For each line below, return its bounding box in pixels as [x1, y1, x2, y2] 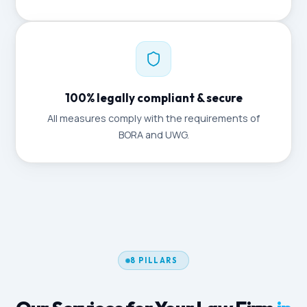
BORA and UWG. [118, 128, 189, 141]
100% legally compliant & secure [64, 90, 243, 105]
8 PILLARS [130, 256, 178, 265]
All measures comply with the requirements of [47, 112, 260, 125]
